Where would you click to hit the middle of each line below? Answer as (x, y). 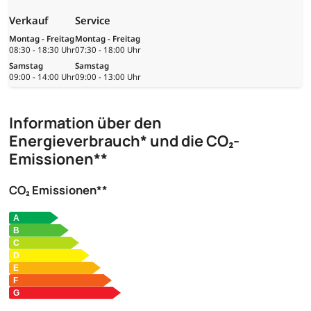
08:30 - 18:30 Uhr (42, 49)
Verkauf (28, 20)
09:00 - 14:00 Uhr (42, 76)
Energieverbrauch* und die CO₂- (124, 141)
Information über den (85, 123)
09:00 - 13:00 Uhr (108, 76)
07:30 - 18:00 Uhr (108, 49)
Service (93, 20)
